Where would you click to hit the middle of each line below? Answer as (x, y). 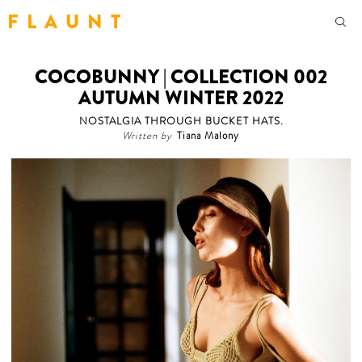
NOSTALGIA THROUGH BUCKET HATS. (181, 122)
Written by (147, 136)
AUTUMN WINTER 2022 (181, 98)
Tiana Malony (208, 136)
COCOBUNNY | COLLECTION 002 (181, 77)
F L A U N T (64, 21)
